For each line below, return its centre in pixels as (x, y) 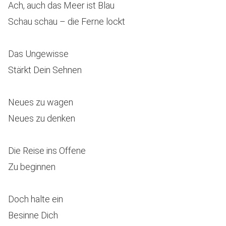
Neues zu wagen (41, 102)
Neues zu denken (42, 118)
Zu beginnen (32, 167)
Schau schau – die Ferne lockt (67, 21)
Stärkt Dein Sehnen (45, 70)
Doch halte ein (36, 199)
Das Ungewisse (38, 54)
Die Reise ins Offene (47, 151)
